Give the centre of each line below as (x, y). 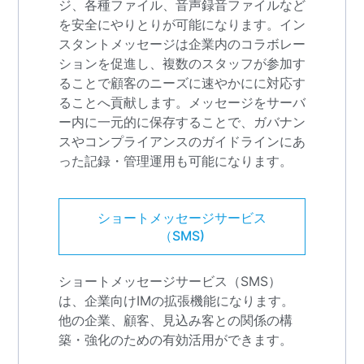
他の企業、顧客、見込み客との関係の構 (175, 321)
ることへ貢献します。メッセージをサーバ (182, 103)
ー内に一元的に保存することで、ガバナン (182, 122)
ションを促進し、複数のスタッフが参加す (182, 64)
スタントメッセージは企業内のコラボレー (182, 44)
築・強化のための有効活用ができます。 (175, 340)
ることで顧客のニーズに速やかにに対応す (182, 83)
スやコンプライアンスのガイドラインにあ (182, 142)
